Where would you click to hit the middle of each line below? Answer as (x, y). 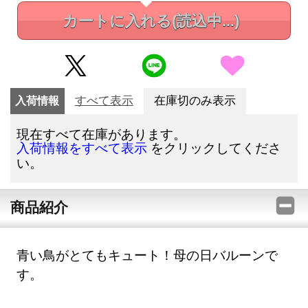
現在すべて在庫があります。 (102, 133)
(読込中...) (205, 21)
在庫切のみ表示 (195, 100)
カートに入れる (117, 21)
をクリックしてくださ (214, 147)
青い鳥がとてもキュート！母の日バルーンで (147, 255)
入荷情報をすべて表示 (82, 148)
